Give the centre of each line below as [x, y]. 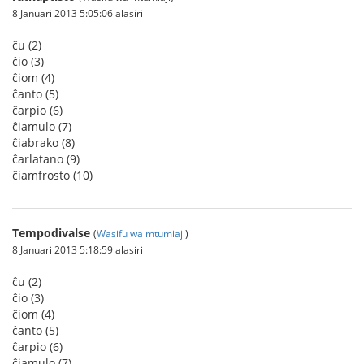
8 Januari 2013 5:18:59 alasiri [78, 249]
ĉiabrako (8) [43, 143]
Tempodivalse [51, 233]
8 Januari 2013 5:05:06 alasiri [78, 13]
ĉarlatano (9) [46, 159]
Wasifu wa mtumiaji [141, 233]
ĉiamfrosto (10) [52, 175]
